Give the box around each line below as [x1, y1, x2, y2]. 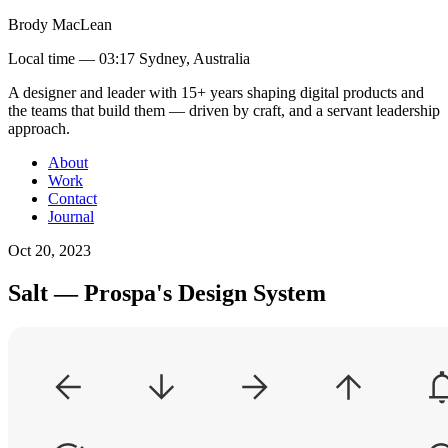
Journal [48, 208, 94, 225]
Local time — [8, 50, 99, 67]
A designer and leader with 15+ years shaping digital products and [8, 84, 424, 101]
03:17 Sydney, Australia [99, 50, 250, 67]
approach [8, 120, 66, 137]
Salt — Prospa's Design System [8, 279, 326, 306]
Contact [48, 190, 97, 207]
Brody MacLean [8, 16, 112, 33]
